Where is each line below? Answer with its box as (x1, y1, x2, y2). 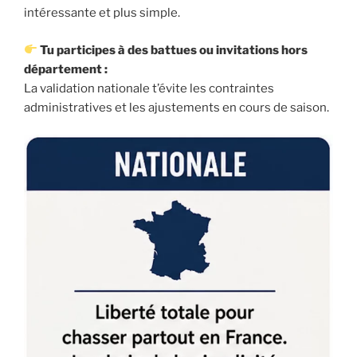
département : (24, 61, 108, 76)
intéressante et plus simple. (24, 6, 180, 21)
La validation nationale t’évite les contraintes (24, 80, 274, 96)
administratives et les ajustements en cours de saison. (24, 100, 329, 115)
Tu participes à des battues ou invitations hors (37, 42, 308, 57)
